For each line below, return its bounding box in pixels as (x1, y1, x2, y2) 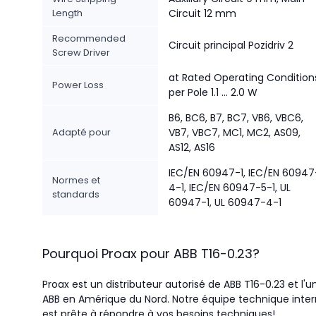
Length (52, 6, 83, 20)
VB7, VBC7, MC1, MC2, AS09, (169, 126, 300, 140)
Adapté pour (52, 126, 111, 139)
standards (52, 188, 99, 201)
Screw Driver (52, 46, 110, 59)
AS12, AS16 (169, 140, 215, 154)
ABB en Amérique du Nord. (42, 292, 169, 306)
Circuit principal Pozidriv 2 (169, 38, 293, 52)
